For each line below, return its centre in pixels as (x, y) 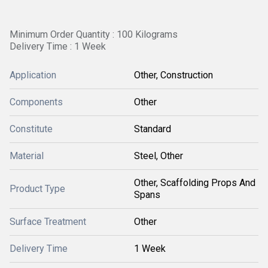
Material (27, 156)
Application (33, 75)
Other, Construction (173, 75)
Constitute (31, 129)
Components (36, 102)
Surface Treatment (48, 222)
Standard (153, 129)
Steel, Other (159, 156)
